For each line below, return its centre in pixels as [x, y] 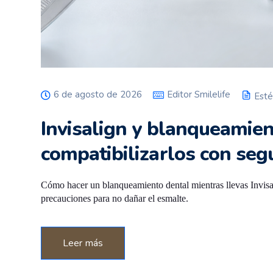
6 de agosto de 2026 [98, 94]
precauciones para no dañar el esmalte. [115, 198]
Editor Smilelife [199, 94]
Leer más [83, 243]
